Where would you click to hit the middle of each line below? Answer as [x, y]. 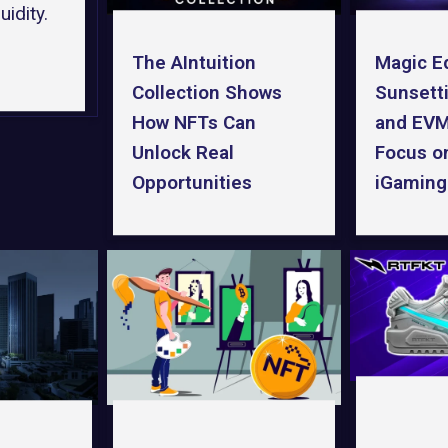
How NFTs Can [194, 122]
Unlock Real [183, 152]
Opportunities [192, 182]
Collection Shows [207, 92]
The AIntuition [194, 62]
